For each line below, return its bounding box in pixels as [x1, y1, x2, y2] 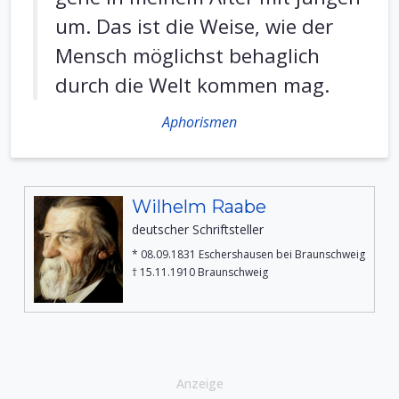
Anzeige [175, 375, 224, 392]
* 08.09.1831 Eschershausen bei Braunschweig [132, 247, 365, 262]
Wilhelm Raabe [132, 196, 266, 217]
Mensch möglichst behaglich [55, 42, 320, 69]
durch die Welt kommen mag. [55, 71, 330, 99]
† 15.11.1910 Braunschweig [132, 265, 268, 280]
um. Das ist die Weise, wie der [55, 12, 333, 40]
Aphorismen [162, 112, 237, 132]
